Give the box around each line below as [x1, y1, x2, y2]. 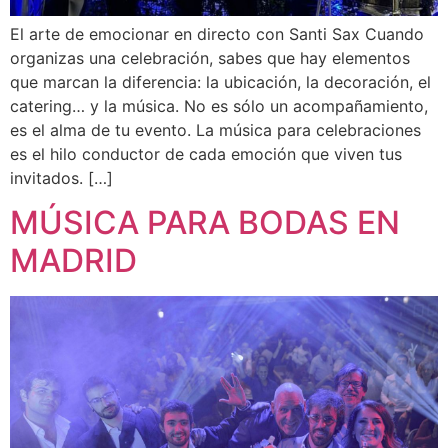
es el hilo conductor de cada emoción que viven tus [10, 144, 402, 164]
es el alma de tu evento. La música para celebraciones [10, 120, 421, 140]
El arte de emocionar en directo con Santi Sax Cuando [10, 24, 424, 44]
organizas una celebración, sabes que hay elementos [10, 48, 410, 68]
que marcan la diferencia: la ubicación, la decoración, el [10, 72, 431, 92]
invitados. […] [10, 168, 113, 188]
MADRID [10, 241, 137, 281]
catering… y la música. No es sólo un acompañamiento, [10, 96, 428, 116]
